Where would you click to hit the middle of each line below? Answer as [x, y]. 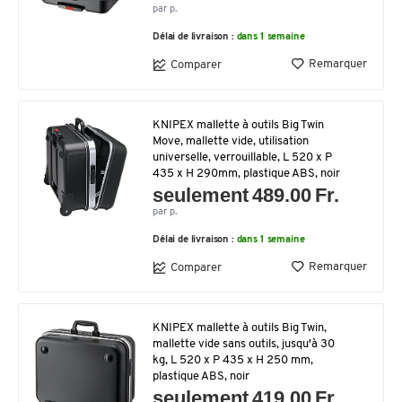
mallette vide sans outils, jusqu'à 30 [244, 344]
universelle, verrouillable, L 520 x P [242, 157]
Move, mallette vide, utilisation [231, 141]
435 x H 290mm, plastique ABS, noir [246, 174]
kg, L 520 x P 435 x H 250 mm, [233, 360]
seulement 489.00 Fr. [246, 195]
